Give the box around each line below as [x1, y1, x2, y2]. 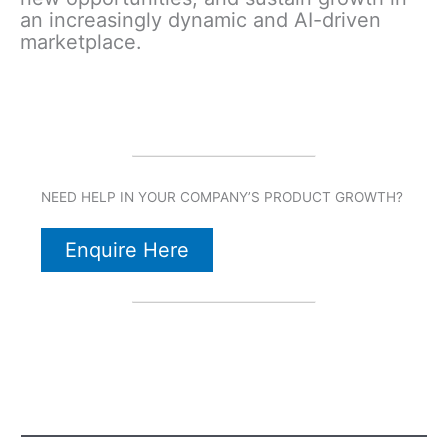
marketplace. [20, 30, 142, 55]
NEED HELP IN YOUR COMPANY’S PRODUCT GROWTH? [40, 189, 403, 206]
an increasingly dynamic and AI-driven [20, 8, 381, 33]
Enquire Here [64, 238, 189, 263]
